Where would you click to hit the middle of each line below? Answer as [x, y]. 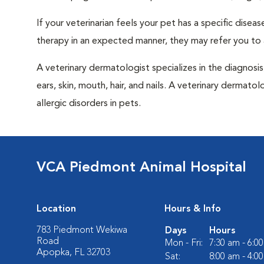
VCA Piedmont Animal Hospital [141, 168]
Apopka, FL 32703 [73, 253]
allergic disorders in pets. [89, 104]
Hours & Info [193, 209]
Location [56, 209]
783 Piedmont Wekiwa [82, 230]
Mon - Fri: [184, 243]
